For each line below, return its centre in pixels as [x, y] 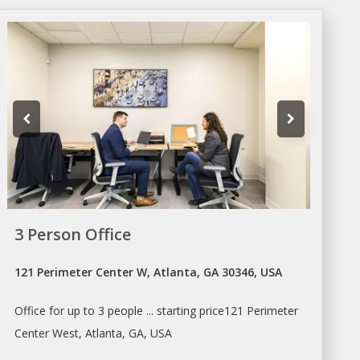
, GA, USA [147, 333]
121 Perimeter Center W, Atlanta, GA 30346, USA [149, 272]
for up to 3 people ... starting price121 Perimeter [172, 310]
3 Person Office [73, 234]
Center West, [50, 333]
